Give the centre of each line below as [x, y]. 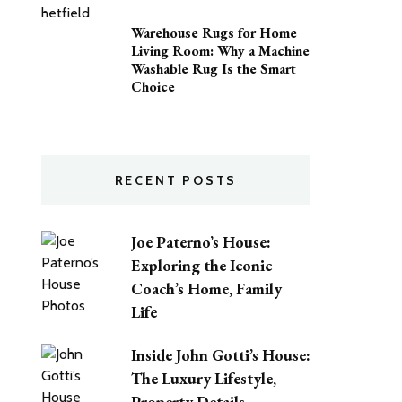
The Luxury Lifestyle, [204, 378]
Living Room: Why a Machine [220, 51]
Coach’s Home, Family [206, 288]
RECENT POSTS [176, 180]
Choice [153, 87]
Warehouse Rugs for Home [214, 33]
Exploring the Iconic [201, 265]
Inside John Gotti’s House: [221, 354]
